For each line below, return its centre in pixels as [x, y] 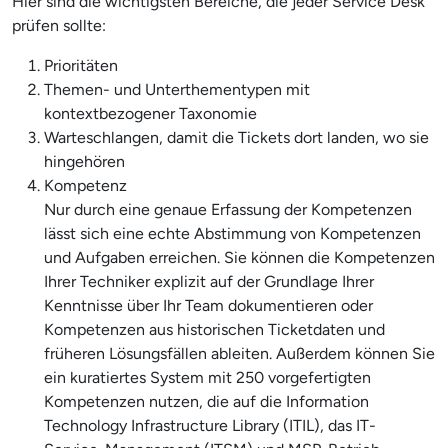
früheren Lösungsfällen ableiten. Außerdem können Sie [239, 353]
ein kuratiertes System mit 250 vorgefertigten [207, 377]
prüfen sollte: [59, 25]
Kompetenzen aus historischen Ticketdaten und [214, 329]
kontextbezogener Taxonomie [150, 113]
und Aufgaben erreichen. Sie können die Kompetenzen [239, 257]
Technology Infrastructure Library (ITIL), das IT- [210, 425]
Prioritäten [81, 65]
